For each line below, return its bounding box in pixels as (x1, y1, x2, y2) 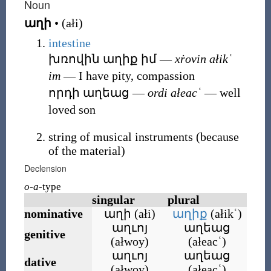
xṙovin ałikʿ (174, 52, 232, 65)
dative (24, 255, 56, 269)
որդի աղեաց (48, 86, 129, 99)
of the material (48, 144, 121, 157)
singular (91, 193, 135, 206)
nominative (24, 207, 83, 220)
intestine (48, 36, 91, 50)
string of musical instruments (48, 130, 196, 143)
